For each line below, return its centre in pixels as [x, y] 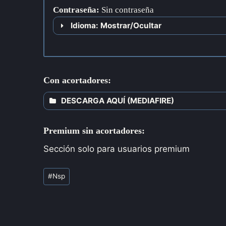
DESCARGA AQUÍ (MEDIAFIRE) [118, 101]
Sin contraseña [128, 10]
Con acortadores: [77, 80]
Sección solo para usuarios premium [117, 149]
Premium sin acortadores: [94, 131]
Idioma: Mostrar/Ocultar [116, 25]
